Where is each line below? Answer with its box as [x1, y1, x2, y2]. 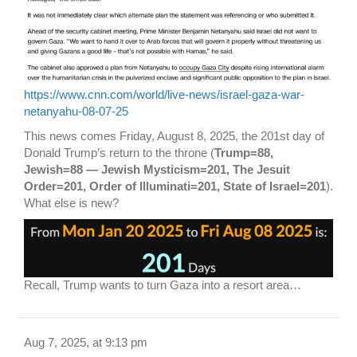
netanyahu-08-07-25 [24, 104, 128, 119]
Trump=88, [214, 146, 273, 160]
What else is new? [24, 196, 119, 210]
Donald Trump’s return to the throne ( [24, 146, 214, 160]
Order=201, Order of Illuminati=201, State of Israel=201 [24, 179, 326, 194]
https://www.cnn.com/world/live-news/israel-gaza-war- [24, 88, 304, 102]
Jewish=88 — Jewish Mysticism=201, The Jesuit [24, 163, 290, 177]
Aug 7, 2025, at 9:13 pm [24, 335, 147, 350]
